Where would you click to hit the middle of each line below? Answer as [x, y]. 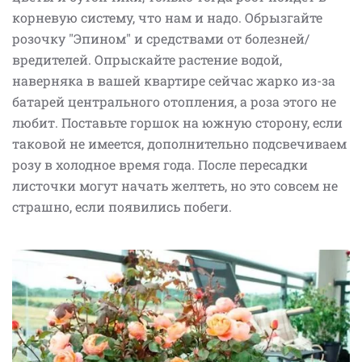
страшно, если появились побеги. [124, 207]
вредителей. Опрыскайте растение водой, [147, 60]
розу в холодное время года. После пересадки [160, 165]
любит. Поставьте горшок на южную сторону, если [177, 123]
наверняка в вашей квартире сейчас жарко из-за [174, 81]
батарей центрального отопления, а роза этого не [174, 102]
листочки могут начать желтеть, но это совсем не [175, 186]
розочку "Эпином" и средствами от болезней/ [161, 39]
